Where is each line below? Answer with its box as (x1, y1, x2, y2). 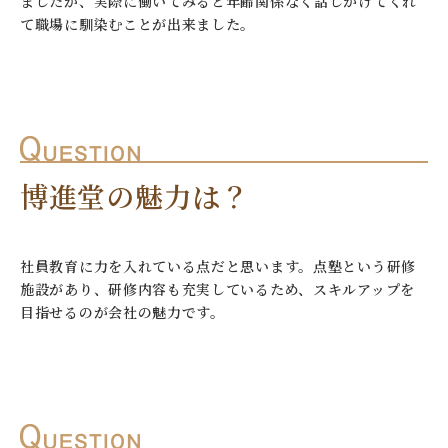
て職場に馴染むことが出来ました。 (20, 14, 256, 34)
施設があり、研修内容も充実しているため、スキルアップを (20, 279, 415, 299)
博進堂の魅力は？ (20, 176, 250, 216)
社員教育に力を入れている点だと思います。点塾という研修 (20, 256, 416, 276)
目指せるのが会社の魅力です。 (20, 302, 225, 322)
